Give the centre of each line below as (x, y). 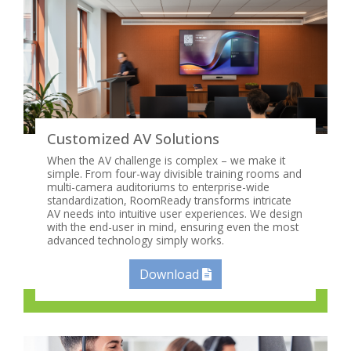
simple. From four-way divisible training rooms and (174, 174)
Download (171, 275)
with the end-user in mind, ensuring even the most (173, 227)
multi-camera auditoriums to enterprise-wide (158, 187)
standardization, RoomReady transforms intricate (169, 201)
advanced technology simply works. (136, 241)
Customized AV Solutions (133, 139)
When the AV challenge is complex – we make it (166, 161)
